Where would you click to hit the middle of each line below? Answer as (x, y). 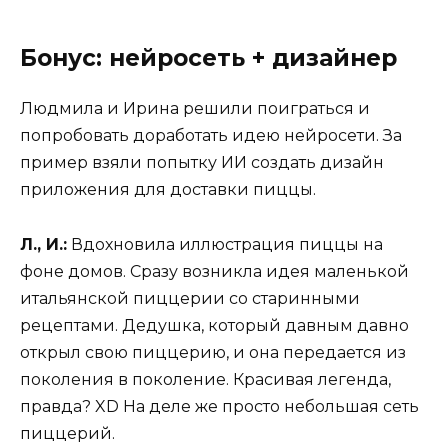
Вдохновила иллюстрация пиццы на (225, 244)
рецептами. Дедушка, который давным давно (214, 325)
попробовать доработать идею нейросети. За (211, 136)
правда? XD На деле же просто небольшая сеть (219, 406)
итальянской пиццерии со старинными (190, 298)
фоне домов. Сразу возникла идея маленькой (214, 271)
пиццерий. (67, 433)
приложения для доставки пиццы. (168, 190)
